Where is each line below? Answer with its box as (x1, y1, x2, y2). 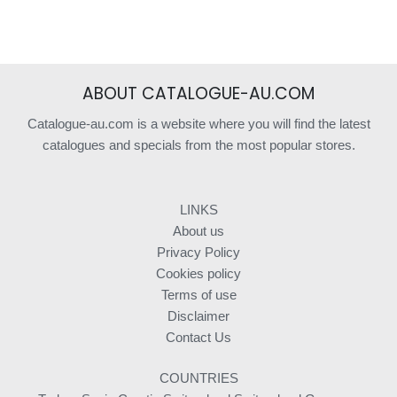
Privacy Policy (157, 244, 240, 260)
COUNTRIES (159, 370, 238, 385)
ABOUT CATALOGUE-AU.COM (82, 81, 315, 105)
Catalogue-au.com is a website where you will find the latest (27, 115, 370, 131)
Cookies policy (156, 265, 241, 281)
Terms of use (160, 286, 237, 302)
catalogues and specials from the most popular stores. (42, 136, 355, 152)
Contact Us (166, 329, 231, 345)
